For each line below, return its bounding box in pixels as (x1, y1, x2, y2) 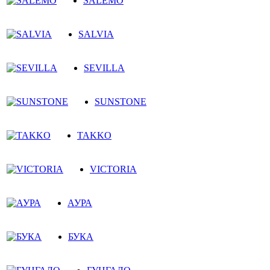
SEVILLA (84, 62, 125, 73)
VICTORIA (90, 163, 137, 174)
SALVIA (78, 28, 114, 39)
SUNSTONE (95, 96, 146, 107)
